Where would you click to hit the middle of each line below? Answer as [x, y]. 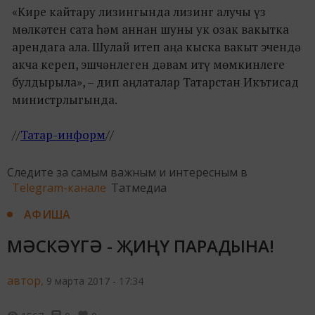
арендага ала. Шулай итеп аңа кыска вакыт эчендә [156, 46]
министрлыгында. [65, 99]
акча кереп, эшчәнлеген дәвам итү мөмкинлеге [148, 64]
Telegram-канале [59, 187]
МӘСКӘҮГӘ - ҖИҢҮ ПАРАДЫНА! [141, 245]
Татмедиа [139, 187]
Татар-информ [63, 134]
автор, [25, 280]
